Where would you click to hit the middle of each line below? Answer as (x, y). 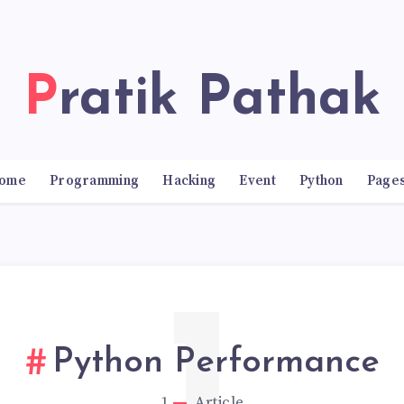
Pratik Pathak (220, 100)
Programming (94, 181)
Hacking (189, 181)
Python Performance (216, 363)
